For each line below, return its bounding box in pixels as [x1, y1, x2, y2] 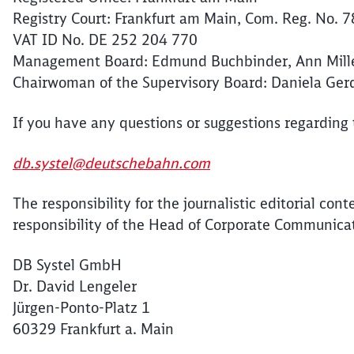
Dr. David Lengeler [13, 277, 137, 296]
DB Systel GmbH [13, 256, 122, 274]
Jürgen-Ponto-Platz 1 [13, 299, 150, 317]
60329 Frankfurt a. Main [13, 320, 174, 338]
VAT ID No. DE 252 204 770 [13, 31, 198, 49]
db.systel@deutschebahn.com [13, 154, 210, 172]
